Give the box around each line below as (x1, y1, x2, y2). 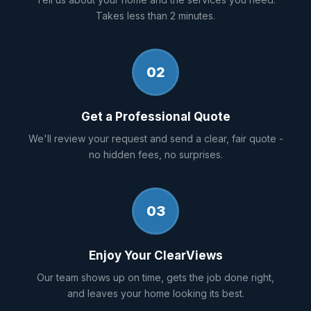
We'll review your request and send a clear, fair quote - (28, 132, 283, 144)
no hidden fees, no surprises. (88, 148, 223, 160)
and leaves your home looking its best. (67, 287, 244, 299)
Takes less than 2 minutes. (96, 9, 215, 22)
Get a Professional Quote (81, 109, 230, 124)
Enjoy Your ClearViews (88, 248, 223, 262)
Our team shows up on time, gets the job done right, (37, 271, 274, 283)
